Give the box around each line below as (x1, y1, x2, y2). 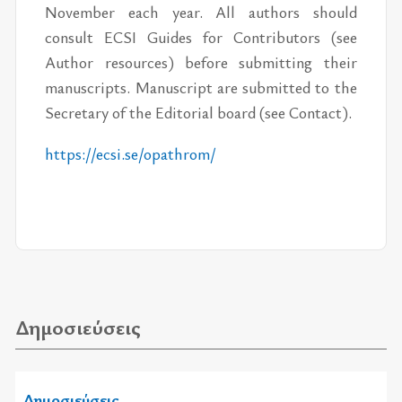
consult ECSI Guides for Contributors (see (45, 26, 357, 48)
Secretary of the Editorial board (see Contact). (45, 101, 353, 124)
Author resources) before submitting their (45, 51, 357, 74)
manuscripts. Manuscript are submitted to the (45, 76, 357, 99)
